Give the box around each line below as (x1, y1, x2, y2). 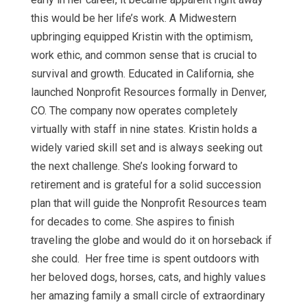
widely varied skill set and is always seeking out (30, 140, 262, 154)
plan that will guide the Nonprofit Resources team (30, 196, 267, 210)
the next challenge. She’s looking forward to (30, 159, 238, 173)
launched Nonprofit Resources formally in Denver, (30, 85, 267, 99)
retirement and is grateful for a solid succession (30, 177, 261, 191)
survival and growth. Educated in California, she (30, 66, 254, 80)
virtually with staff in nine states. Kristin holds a (30, 122, 257, 136)
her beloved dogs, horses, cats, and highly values (30, 270, 266, 284)
